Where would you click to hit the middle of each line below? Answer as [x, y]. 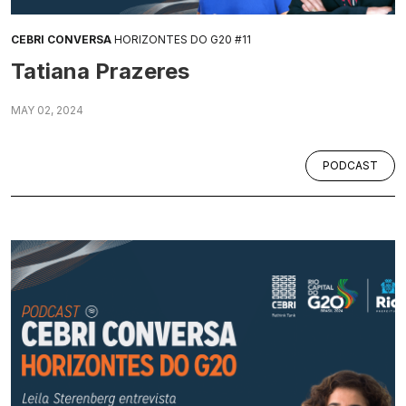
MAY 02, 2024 [47, 110]
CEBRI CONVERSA [61, 39]
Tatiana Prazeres [100, 71]
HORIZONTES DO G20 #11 [181, 39]
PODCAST [350, 165]
